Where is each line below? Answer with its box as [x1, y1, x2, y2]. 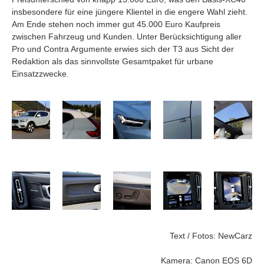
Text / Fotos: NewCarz [170, 230, 252, 240]
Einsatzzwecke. [12, 68, 69, 78]
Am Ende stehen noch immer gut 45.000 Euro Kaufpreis [12, 19, 220, 29]
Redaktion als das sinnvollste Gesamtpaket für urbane [12, 56, 213, 66]
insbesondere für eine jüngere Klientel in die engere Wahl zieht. [12, 6, 247, 16]
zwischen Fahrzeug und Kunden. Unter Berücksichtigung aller [12, 31, 242, 41]
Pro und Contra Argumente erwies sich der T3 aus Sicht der [12, 44, 234, 54]
